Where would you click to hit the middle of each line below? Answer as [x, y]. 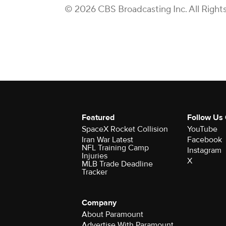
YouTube [202, 129]
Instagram [204, 150]
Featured [98, 118]
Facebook [204, 140]
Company [99, 203]
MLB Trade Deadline [117, 164]
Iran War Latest [107, 140]
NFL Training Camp [115, 148]
